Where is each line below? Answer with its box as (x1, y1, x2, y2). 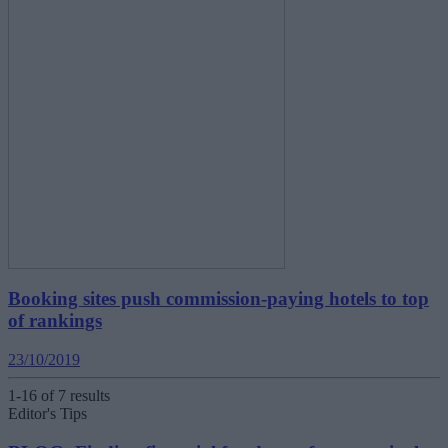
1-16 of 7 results (8, 386, 110, 404)
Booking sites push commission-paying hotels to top (8, 288, 429, 310)
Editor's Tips (8, 404, 87, 422)
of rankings (8, 310, 102, 332)
